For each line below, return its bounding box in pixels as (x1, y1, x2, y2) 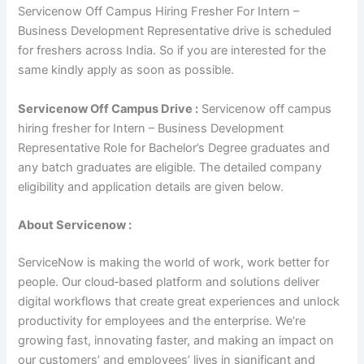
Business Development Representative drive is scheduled (18, 24, 332, 39)
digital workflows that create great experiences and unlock (18, 293, 340, 309)
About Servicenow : (18, 218, 132, 232)
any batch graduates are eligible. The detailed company (18, 159, 323, 175)
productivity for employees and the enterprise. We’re (18, 313, 306, 328)
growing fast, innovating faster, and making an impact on (18, 332, 335, 348)
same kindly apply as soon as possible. (18, 63, 235, 78)
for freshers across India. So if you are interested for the (18, 43, 327, 58)
